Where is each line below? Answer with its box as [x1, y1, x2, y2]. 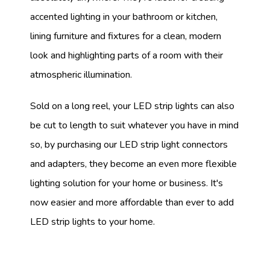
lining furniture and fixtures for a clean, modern [30, 30, 221, 43]
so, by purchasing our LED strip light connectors [30, 137, 228, 151]
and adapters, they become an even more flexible [30, 157, 237, 171]
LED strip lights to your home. [30, 215, 155, 228]
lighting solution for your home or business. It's [30, 176, 223, 190]
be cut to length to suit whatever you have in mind [30, 118, 239, 132]
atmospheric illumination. [30, 68, 132, 82]
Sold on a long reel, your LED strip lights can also [30, 99, 234, 113]
